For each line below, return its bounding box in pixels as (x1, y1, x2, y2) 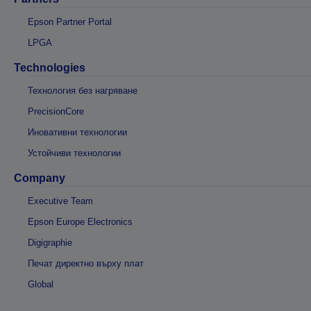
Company (14, 171, 65, 184)
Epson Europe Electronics (28, 216, 133, 227)
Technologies (14, 61, 85, 74)
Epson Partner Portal (28, 16, 112, 27)
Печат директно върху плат (28, 258, 144, 269)
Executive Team (28, 195, 93, 206)
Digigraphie (28, 237, 72, 248)
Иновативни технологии (28, 126, 127, 137)
